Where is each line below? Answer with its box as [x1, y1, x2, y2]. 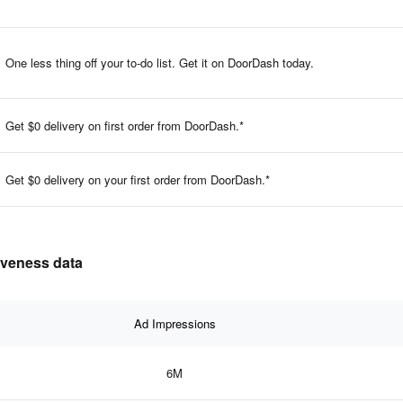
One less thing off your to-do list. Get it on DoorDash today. [5, 53, 314, 71]
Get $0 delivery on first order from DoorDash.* [5, 116, 244, 134]
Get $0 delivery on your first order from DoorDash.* [5, 170, 270, 188]
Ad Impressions [133, 314, 216, 332]
